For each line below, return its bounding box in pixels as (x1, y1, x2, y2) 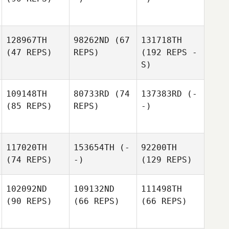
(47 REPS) (6, 48, 52, 57)
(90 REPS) (6, 196, 52, 206)
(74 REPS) (6, 155, 52, 165)
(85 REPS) (6, 101, 52, 111)
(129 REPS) (141, 155, 192, 165)
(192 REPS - (141, 48, 197, 57)
